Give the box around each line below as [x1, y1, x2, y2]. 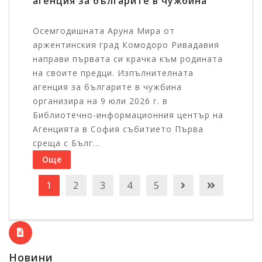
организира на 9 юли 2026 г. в [33, 95, 168, 107]
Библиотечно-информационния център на [33, 109, 223, 121]
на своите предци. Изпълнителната [33, 67, 194, 79]
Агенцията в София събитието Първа [33, 123, 204, 135]
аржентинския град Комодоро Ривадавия [33, 39, 219, 51]
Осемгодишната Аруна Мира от [33, 25, 175, 37]
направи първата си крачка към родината [33, 53, 223, 65]
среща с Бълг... [33, 137, 100, 149]
